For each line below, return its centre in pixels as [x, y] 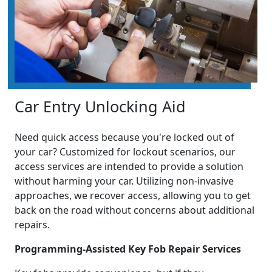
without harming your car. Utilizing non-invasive [124, 181]
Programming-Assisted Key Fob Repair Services [128, 249]
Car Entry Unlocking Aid [100, 107]
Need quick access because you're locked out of [124, 138]
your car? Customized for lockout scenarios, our [125, 152]
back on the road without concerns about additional [134, 210]
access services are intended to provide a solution [129, 167]
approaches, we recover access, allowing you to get [133, 196]
